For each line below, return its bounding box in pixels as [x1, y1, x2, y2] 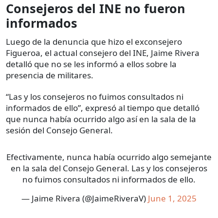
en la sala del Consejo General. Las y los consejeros [11, 162, 207, 174]
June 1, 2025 [148, 192, 197, 204]
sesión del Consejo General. [6, 124, 113, 136]
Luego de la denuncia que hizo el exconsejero [6, 36, 182, 47]
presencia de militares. [6, 69, 93, 81]
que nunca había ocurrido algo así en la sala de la [6, 113, 196, 125]
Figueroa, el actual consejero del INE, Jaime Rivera [6, 47, 200, 58]
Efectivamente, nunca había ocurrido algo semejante [6, 151, 212, 163]
